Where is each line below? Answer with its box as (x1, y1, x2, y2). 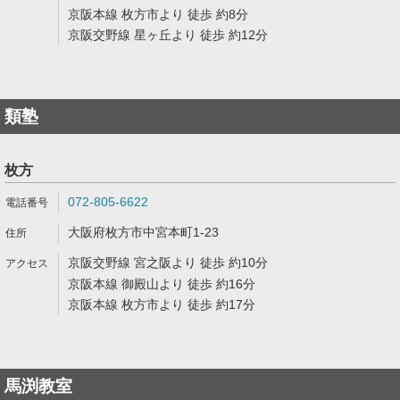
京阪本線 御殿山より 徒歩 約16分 (68, 277, 255, 291)
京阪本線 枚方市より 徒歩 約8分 (68, 7, 248, 21)
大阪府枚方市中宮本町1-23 (68, 225, 219, 239)
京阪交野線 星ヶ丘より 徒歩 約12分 (68, 28, 268, 42)
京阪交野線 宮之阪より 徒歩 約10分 (68, 255, 268, 270)
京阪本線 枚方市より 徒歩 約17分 (68, 297, 255, 312)
